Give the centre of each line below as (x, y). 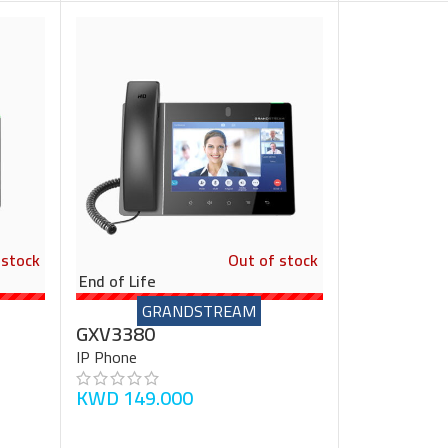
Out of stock (273, 259)
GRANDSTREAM (199, 310)
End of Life (117, 280)
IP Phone (106, 356)
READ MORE (122, 426)
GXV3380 (115, 333)
